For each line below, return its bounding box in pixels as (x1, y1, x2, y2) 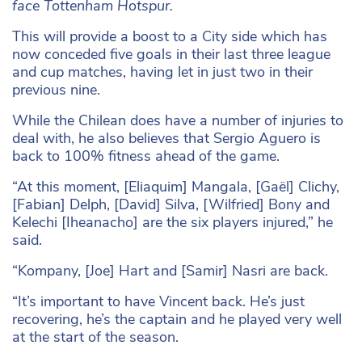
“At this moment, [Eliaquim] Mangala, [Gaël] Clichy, (12, 176, 339, 196)
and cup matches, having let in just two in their (12, 61, 313, 82)
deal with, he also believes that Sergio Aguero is (12, 128, 321, 148)
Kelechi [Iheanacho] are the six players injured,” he (12, 212, 333, 232)
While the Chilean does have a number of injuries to (12, 110, 343, 130)
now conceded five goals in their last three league (12, 44, 330, 64)
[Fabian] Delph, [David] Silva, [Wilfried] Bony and (12, 194, 330, 214)
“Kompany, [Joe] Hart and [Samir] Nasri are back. (12, 260, 328, 280)
